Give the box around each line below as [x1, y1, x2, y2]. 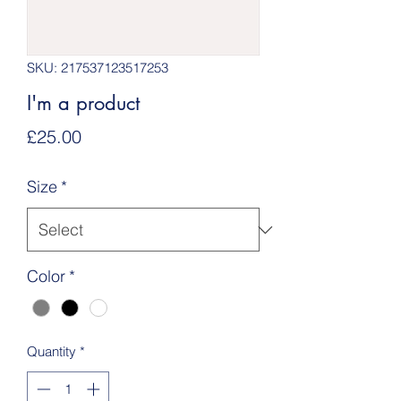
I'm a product [27, 90, 140, 116]
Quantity [27, 343, 76, 361]
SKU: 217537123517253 [27, 59, 168, 77]
